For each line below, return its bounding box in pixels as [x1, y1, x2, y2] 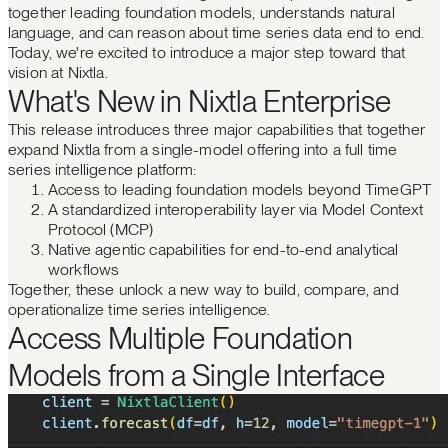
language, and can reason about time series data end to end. [8, 23, 425, 42]
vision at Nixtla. [8, 63, 108, 82]
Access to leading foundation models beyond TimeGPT [48, 180, 431, 199]
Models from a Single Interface [8, 357, 385, 393]
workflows [48, 260, 120, 279]
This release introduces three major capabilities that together [8, 120, 425, 139]
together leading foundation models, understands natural [8, 3, 395, 22]
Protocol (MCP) [48, 220, 154, 239]
